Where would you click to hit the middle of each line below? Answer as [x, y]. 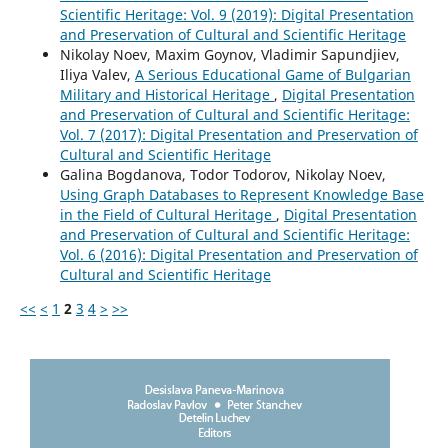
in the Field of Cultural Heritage [167, 214]
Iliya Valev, [97, 74]
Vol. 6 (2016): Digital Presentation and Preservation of [238, 254]
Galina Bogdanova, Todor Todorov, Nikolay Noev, [222, 174]
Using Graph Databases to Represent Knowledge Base [241, 194]
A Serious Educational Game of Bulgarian [272, 74]
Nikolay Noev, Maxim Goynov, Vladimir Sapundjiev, [229, 54]
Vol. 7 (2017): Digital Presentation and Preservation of [238, 134]
